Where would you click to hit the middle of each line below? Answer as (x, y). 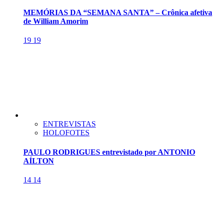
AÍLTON (39, 161)
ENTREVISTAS (69, 124)
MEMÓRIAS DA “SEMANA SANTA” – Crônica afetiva (118, 13)
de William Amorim (56, 21)
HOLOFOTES (66, 133)
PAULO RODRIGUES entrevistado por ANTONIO (109, 152)
